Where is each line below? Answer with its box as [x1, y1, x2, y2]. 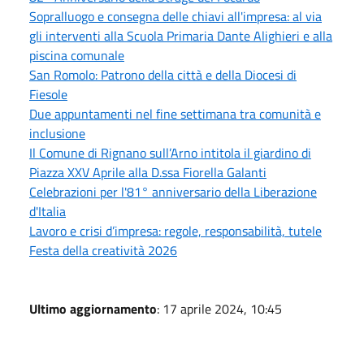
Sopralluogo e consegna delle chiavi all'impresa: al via [29, 6, 322, 26]
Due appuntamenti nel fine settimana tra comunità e [29, 103, 321, 123]
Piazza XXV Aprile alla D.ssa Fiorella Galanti [29, 162, 266, 182]
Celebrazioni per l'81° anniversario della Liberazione [29, 181, 317, 201]
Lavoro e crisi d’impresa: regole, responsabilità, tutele [29, 220, 322, 240]
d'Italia [29, 201, 66, 221]
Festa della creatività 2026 [29, 240, 177, 260]
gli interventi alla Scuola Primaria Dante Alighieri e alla [29, 25, 332, 45]
